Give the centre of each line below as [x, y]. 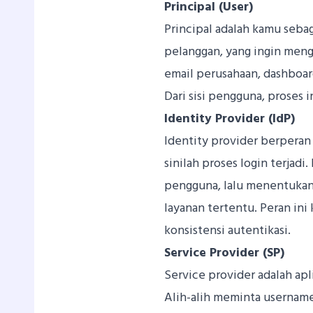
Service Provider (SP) [225, 253]
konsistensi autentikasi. [228, 231]
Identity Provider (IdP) [230, 119]
